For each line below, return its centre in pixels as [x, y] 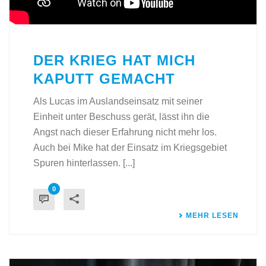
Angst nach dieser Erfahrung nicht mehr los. [125, 132]
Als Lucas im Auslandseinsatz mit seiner [118, 101]
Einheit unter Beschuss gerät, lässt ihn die [121, 116]
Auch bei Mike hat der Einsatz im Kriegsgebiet [130, 147]
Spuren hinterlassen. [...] [84, 163]
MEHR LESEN [212, 215]
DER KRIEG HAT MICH [114, 60]
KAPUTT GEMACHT [104, 78]
